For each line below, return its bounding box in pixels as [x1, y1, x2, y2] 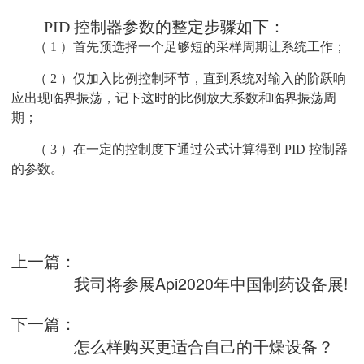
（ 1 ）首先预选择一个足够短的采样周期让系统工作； [34, 40, 346, 54]
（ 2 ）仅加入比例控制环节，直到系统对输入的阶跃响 [34, 71, 346, 85]
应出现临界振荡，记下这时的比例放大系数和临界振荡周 [11, 91, 336, 105]
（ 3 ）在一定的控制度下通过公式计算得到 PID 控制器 [34, 142, 348, 156]
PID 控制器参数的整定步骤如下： [44, 18, 285, 36]
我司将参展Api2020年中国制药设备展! [74, 271, 348, 295]
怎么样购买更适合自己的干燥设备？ [74, 333, 334, 357]
